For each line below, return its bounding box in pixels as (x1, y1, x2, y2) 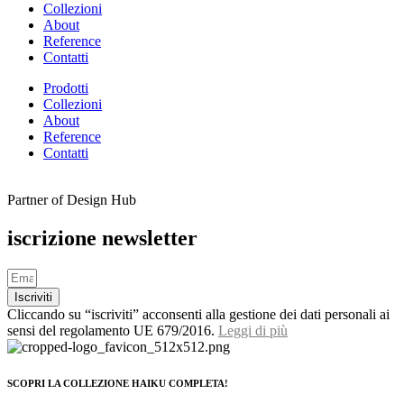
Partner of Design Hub (7, 192, 136, 208)
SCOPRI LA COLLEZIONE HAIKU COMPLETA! (7, 377, 228, 389)
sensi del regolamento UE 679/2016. (7, 322, 218, 338)
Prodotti (43, 80, 88, 96)
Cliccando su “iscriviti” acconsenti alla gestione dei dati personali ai (7, 306, 390, 322)
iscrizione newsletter (7, 226, 197, 251)
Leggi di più (218, 322, 288, 338)
